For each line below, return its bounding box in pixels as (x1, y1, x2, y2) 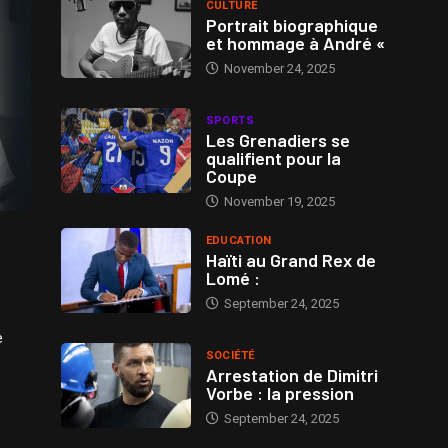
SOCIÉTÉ (205, 348, 255, 362)
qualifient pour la (205, 146, 341, 169)
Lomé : (205, 266, 260, 289)
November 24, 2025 (220, 60, 335, 76)
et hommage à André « (205, 31, 385, 54)
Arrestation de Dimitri (205, 363, 378, 386)
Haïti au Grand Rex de (205, 248, 376, 271)
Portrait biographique (205, 13, 378, 36)
